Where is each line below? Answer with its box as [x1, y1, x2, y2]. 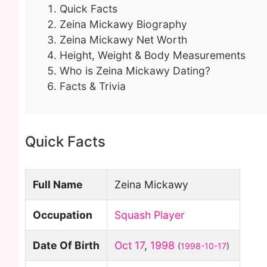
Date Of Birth [33, 239, 100, 252]
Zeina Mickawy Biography [60, 18, 187, 30]
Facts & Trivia [60, 80, 126, 92]
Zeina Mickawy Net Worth [60, 33, 187, 46]
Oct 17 [114, 239, 144, 252]
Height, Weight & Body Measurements [60, 49, 246, 61]
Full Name [33, 178, 83, 191]
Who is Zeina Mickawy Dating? [60, 64, 210, 77]
